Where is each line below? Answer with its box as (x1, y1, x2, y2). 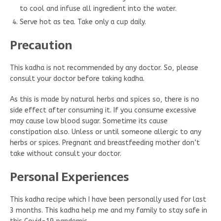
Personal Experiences (10, 167, 129, 187)
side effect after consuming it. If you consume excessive (10, 106, 196, 115)
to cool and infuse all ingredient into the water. (20, 4, 177, 13)
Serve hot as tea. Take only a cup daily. (20, 18, 146, 27)
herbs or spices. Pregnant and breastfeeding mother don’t (10, 139, 200, 147)
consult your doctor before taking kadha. (10, 74, 145, 83)
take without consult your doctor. (10, 149, 121, 158)
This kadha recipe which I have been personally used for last (10, 195, 206, 204)
